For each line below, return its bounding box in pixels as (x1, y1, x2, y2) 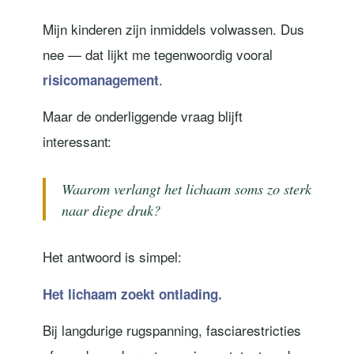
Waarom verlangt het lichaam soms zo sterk (61, 179, 311, 199)
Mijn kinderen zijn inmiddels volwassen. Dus (42, 18, 304, 39)
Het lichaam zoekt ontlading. (42, 284, 222, 303)
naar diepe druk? (61, 200, 160, 220)
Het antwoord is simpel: (42, 247, 182, 267)
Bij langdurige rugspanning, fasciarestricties (42, 320, 301, 341)
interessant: (42, 131, 111, 152)
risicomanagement (42, 70, 159, 89)
